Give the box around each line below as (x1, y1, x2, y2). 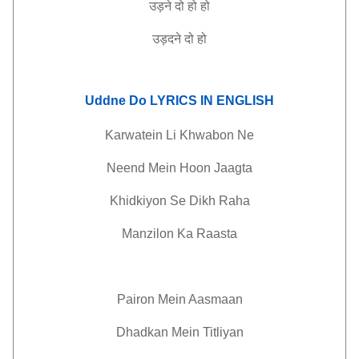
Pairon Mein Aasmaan (116, 292, 243, 306)
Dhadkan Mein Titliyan (115, 325, 244, 339)
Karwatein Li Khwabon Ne (105, 128, 254, 142)
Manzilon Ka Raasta (122, 227, 237, 240)
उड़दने (152, 32, 181, 46)
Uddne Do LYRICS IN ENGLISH (85, 94, 274, 108)
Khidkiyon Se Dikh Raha (109, 194, 250, 208)
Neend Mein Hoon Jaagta (107, 161, 252, 175)
